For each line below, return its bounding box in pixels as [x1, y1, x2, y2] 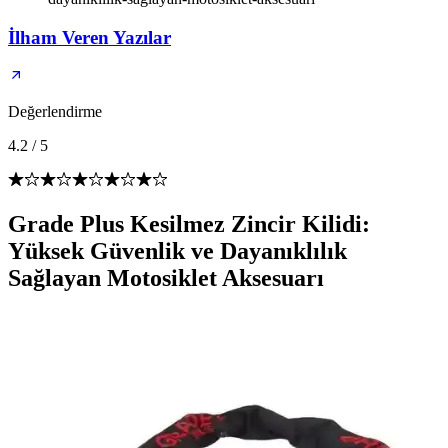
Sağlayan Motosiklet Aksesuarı [8, 265, 324, 292]
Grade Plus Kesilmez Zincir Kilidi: [8, 211, 370, 238]
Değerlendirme [8, 103, 102, 121]
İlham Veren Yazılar [8, 26, 171, 48]
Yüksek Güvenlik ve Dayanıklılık [8, 238, 347, 265]
